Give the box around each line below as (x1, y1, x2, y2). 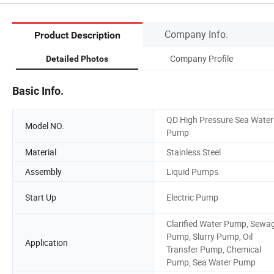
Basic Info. (12, 84, 64, 97)
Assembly (25, 165, 62, 177)
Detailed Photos (46, 53, 108, 64)
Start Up (25, 191, 56, 204)
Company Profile (169, 52, 233, 64)
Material (25, 146, 56, 158)
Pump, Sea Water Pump (166, 256, 256, 268)
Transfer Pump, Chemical (166, 243, 261, 255)
